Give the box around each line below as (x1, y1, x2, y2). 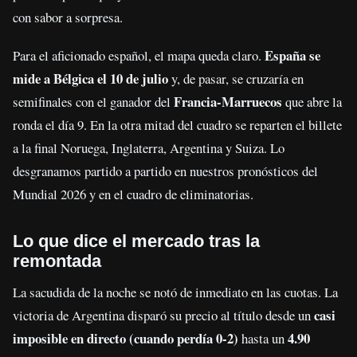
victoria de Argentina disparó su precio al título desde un (13, 305, 314, 324)
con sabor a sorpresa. (13, 7, 123, 26)
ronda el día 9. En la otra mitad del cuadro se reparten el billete (13, 115, 342, 134)
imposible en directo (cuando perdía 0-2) (13, 328, 238, 348)
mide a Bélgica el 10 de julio (13, 68, 168, 88)
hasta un (238, 328, 288, 347)
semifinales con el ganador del (13, 92, 174, 111)
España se (265, 45, 320, 65)
